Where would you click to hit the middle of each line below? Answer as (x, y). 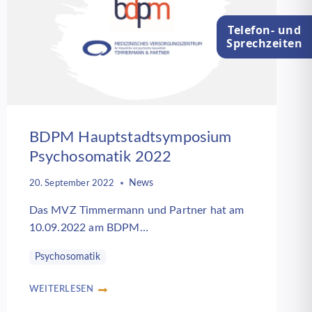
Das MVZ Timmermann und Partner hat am (136, 210)
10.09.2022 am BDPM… (88, 227)
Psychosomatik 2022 (100, 157)
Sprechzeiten (264, 43)
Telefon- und (264, 30)
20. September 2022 (72, 183)
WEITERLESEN (61, 289)
